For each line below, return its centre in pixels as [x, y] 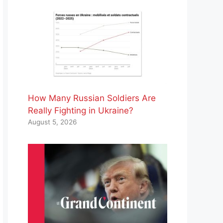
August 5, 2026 [52, 122]
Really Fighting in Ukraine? [81, 111]
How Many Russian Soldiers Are [92, 98]
